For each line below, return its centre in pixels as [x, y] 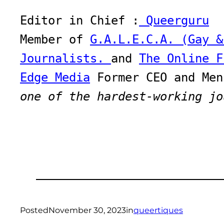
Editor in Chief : [79, 20]
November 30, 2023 [87, 210]
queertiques [158, 210]
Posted [34, 210]
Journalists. [65, 58]
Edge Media [55, 77]
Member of [55, 39]
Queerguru [174, 20]
